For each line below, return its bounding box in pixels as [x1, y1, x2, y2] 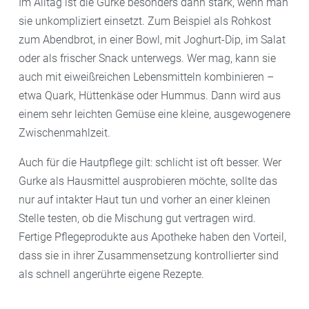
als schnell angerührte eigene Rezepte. [19, 267, 204, 281]
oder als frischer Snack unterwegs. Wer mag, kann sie [19, 51, 276, 65]
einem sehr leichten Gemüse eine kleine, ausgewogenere [19, 107, 290, 121]
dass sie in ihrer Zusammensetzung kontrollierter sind [19, 248, 279, 262]
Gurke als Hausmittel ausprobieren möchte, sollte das [19, 174, 277, 188]
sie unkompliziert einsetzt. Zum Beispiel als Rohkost [19, 14, 271, 28]
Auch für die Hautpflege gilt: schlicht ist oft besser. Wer [19, 155, 281, 169]
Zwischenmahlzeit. [19, 126, 110, 139]
